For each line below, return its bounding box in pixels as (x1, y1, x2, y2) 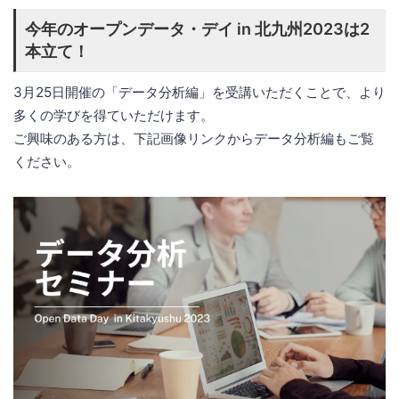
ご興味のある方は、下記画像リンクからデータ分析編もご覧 (13, 129, 374, 147)
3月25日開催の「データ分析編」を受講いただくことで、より (13, 83, 386, 101)
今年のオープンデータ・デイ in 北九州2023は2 (25, 19, 370, 38)
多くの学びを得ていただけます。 (13, 106, 214, 124)
